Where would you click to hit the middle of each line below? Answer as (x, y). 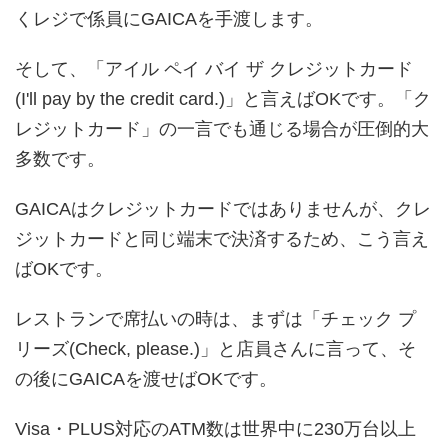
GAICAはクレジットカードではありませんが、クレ (223, 208)
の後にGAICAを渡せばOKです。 (146, 378)
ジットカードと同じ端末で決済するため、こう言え (222, 238)
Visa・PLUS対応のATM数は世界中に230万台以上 (215, 428)
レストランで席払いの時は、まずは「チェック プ (215, 318)
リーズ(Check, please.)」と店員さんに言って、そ (215, 348)
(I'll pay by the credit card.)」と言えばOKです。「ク (223, 98)
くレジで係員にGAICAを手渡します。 (169, 18)
